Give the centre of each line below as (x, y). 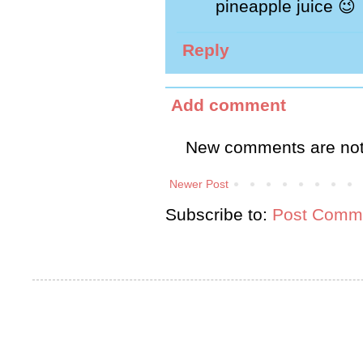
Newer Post (199, 184)
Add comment (228, 105)
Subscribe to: (219, 214)
